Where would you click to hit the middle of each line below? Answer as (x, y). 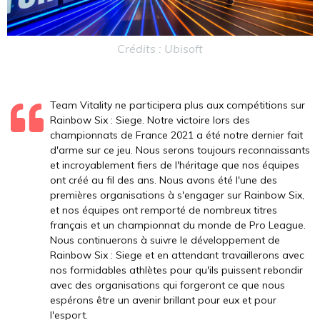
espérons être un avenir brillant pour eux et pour (163, 300)
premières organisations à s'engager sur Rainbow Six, (177, 195)
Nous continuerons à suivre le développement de (165, 240)
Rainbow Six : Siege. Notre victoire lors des (150, 120)
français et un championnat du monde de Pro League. (178, 225)
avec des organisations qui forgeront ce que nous (167, 285)
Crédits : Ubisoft (160, 49)
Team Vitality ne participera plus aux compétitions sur (177, 105)
